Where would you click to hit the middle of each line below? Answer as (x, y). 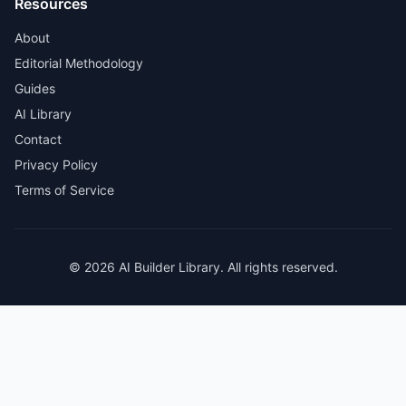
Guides (35, 88)
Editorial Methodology (79, 63)
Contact (38, 139)
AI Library (43, 114)
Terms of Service (64, 190)
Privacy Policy (56, 164)
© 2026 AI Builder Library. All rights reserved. (203, 267)
